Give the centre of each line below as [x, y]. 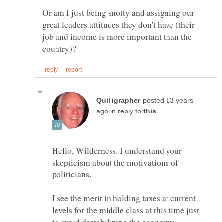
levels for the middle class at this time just [126, 209]
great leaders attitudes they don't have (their [118, 24]
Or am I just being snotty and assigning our [118, 12]
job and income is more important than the [117, 36]
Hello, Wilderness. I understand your [117, 150]
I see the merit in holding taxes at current [124, 197]
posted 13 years [168, 100]
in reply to [127, 111]
